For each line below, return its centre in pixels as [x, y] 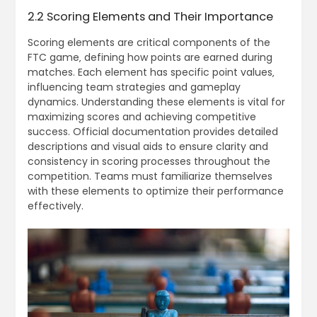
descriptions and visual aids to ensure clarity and [148, 146]
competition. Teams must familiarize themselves [150, 176]
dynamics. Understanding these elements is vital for [156, 102]
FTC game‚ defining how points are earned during [150, 57]
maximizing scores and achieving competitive [142, 116]
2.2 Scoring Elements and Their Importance [150, 16]
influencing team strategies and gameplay [134, 87]
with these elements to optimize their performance [155, 191]
